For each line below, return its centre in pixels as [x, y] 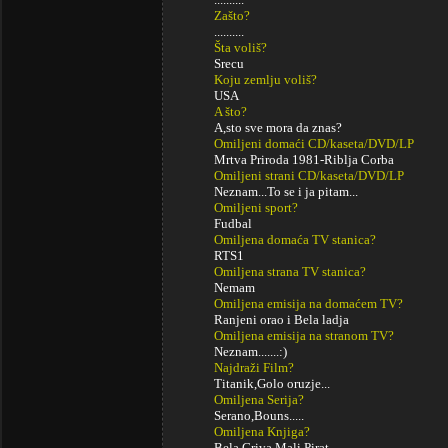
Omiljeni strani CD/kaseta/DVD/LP [309, 175]
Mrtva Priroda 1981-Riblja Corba [304, 159]
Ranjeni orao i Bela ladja [281, 319]
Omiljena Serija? [259, 399]
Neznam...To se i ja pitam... [286, 191]
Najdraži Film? [254, 367]
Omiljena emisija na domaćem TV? [308, 303]
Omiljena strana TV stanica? [290, 271]
